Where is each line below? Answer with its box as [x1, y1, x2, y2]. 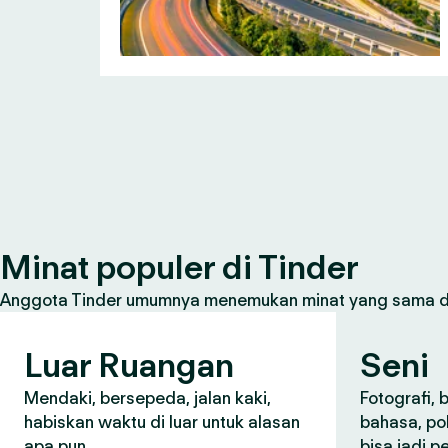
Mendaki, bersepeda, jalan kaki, [24, 388, 271, 408]
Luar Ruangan [24, 344, 234, 385]
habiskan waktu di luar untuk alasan [24, 412, 300, 432]
